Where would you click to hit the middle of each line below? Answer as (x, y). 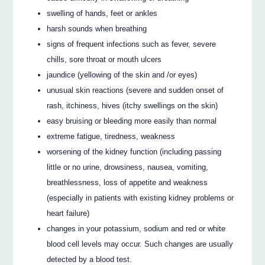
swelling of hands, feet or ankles (102, 13)
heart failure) (68, 213)
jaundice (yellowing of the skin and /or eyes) (122, 75)
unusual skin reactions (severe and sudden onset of (135, 90)
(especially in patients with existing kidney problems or (140, 198)
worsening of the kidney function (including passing (134, 151)
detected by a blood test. (90, 259)
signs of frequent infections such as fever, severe (132, 44)
